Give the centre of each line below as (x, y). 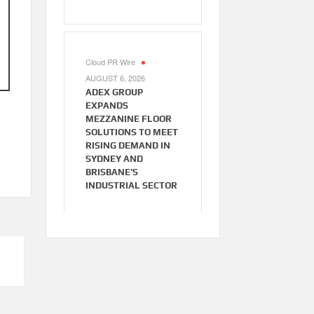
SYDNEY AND (114, 159)
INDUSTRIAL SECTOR (131, 186)
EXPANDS (107, 106)
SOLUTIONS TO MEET (131, 132)
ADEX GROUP (114, 93)
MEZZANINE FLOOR (128, 119)
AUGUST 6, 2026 (115, 78)
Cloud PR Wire (110, 62)
